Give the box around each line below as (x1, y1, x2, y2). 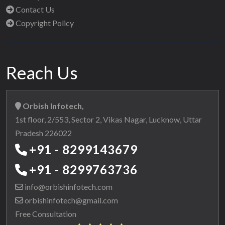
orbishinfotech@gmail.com (23, 195, 118, 205)
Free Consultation (15, 209, 76, 219)
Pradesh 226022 (15, 128, 72, 138)
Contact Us (14, 5, 55, 15)
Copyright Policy (14, 18, 74, 28)
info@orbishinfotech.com (23, 182, 113, 192)
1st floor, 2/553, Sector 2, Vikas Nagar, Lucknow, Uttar (15, 115, 202, 125)
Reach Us (6, 62, 78, 83)
